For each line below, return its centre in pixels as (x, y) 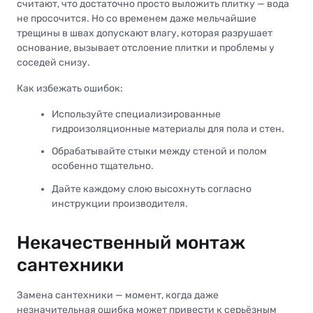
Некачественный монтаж (131, 242)
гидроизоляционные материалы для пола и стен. (168, 129)
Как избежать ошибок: (70, 89)
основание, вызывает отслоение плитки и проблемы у (146, 48)
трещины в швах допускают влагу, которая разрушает (145, 34)
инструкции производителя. (120, 203)
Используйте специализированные (136, 115)
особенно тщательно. (103, 166)
